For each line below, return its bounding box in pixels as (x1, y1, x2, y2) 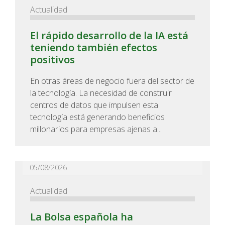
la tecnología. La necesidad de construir (30, 87, 172, 98)
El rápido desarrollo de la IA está (30, 29, 188, 42)
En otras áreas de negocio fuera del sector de (30, 75, 194, 86)
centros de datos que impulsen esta (30, 99, 158, 110)
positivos (30, 53, 75, 66)
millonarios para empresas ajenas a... (30, 124, 162, 135)
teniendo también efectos (30, 41, 157, 54)
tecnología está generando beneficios (30, 111, 165, 123)
